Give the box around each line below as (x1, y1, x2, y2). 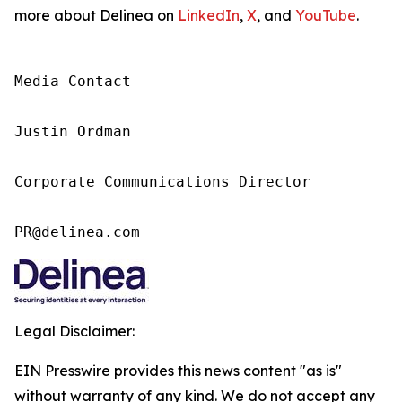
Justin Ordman (14, 123, 131, 140)
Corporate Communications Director (14, 173, 310, 190)
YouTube (295, 6, 356, 24)
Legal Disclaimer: (14, 322, 135, 340)
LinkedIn (178, 6, 240, 24)
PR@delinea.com (14, 223, 140, 240)
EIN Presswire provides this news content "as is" (14, 362, 342, 380)
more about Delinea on (14, 6, 178, 24)
